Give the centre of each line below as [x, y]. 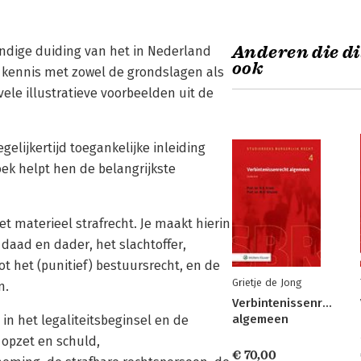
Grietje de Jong [267, 282]
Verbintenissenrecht [289, 303]
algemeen [260, 319]
